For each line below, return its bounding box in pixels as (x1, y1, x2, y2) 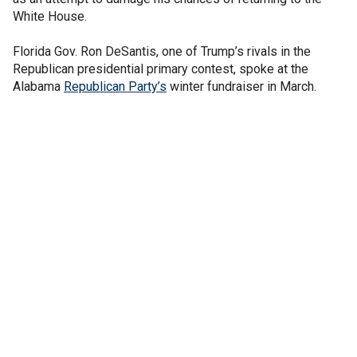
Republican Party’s (64, 78, 167, 94)
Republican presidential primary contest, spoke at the (13, 61, 308, 76)
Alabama (13, 78, 64, 94)
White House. (13, 8, 87, 24)
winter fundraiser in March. (167, 78, 316, 94)
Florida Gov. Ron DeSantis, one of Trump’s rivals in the (13, 43, 311, 59)
